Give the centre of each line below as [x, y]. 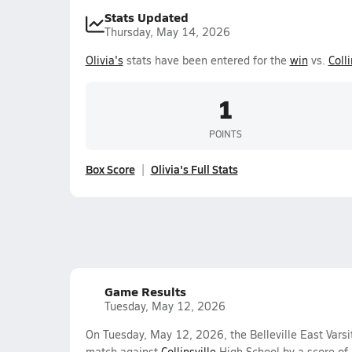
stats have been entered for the [206, 60]
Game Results [145, 291]
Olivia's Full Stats [194, 169]
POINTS [225, 133]
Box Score [110, 169]
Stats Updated [146, 17]
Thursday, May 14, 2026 [167, 32]
